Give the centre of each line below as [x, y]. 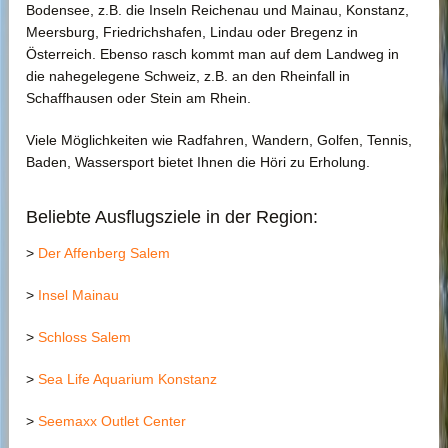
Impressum [224, 16]
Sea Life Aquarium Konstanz [128, 379]
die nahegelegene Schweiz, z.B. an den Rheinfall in [188, 76]
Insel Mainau [79, 295]
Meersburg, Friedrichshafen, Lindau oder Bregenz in [192, 32]
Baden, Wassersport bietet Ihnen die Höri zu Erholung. [198, 162]
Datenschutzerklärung [224, 67]
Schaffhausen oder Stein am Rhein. [139, 98]
